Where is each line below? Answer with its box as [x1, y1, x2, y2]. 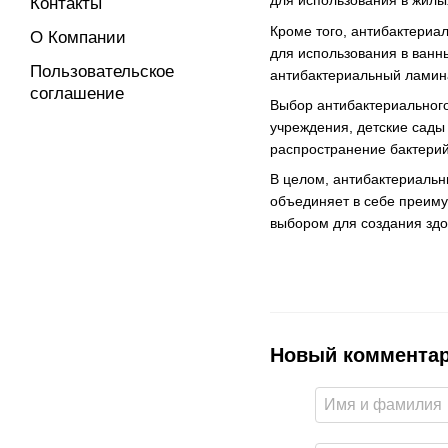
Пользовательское [30, 62, 174, 81]
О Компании [30, 28, 126, 47]
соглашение [30, 84, 124, 103]
